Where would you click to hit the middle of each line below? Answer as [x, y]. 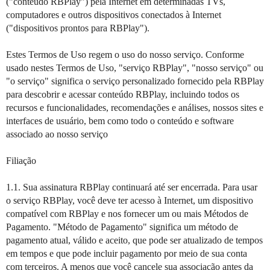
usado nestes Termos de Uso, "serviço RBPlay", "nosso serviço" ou [135, 68]
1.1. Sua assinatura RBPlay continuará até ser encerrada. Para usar [132, 187]
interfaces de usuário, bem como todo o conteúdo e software [120, 121]
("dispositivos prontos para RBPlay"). [78, 28]
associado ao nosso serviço [57, 134]
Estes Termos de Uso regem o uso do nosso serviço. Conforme [125, 55]
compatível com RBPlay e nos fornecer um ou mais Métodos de [127, 214]
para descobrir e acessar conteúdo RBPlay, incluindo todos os [123, 94]
